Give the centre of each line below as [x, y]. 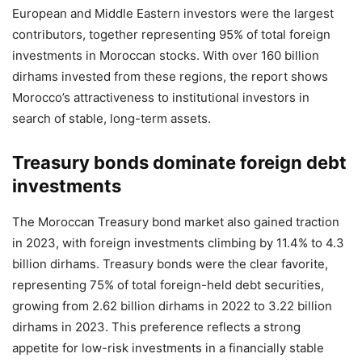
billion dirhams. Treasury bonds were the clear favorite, [170, 263]
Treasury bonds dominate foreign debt [179, 162]
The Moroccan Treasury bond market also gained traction [176, 221]
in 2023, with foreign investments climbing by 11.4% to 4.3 [178, 242]
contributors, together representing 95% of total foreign [171, 34]
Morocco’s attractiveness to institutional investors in [161, 97]
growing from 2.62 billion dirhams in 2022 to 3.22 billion [172, 305]
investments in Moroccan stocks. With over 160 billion [166, 55]
